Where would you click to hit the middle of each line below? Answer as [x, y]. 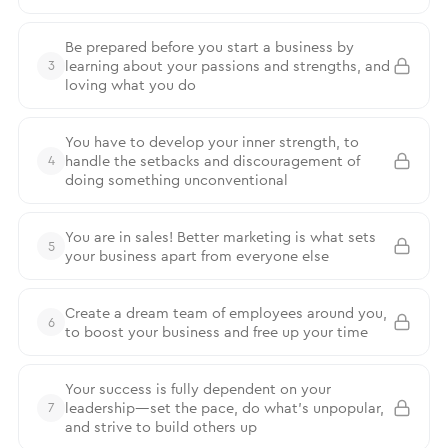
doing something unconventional [176, 179]
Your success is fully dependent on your [198, 388]
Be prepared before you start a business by [209, 46]
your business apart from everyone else [197, 255]
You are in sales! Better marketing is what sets [220, 236]
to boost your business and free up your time [216, 331]
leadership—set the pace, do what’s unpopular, [224, 407]
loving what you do [130, 84]
